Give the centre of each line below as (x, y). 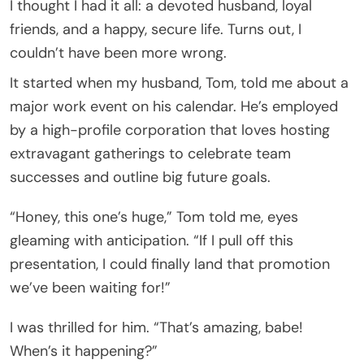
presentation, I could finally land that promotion (170, 264)
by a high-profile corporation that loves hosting (170, 130)
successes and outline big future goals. (140, 177)
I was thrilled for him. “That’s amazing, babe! (156, 327)
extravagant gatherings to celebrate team (150, 153)
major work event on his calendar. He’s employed (174, 106)
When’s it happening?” (84, 351)
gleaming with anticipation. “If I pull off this (152, 240)
